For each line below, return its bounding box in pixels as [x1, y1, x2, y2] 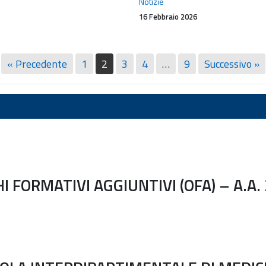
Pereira [216, 21, 244, 36]
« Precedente [7, 55, 67, 72]
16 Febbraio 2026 [139, 10, 197, 23]
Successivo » [204, 55, 259, 72]
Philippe [216, 7, 246, 22]
